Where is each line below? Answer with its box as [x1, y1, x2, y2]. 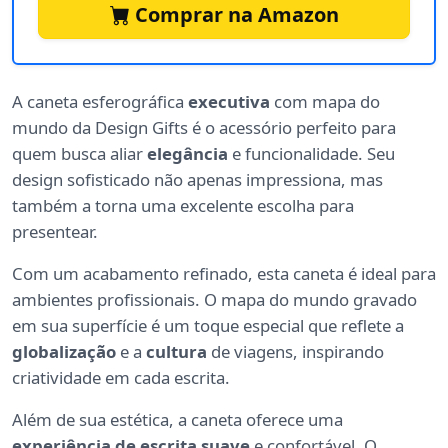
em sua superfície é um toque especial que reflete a [12, 314, 404, 338]
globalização [12, 340, 116, 364]
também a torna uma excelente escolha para [12, 194, 354, 218]
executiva [188, 90, 270, 114]
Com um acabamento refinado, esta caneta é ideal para [12, 262, 436, 286]
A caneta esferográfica [12, 90, 188, 114]
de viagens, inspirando [207, 340, 384, 364]
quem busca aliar [12, 142, 147, 166]
